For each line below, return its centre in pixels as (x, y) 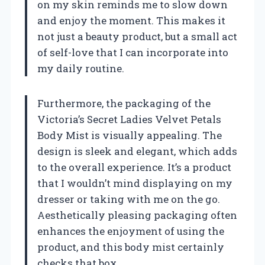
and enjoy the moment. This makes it (131, 20)
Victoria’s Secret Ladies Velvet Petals (129, 119)
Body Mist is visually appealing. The (130, 135)
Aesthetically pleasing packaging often (137, 215)
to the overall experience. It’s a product (134, 167)
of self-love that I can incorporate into (133, 52)
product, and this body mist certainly (131, 247)
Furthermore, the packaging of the (124, 103)
